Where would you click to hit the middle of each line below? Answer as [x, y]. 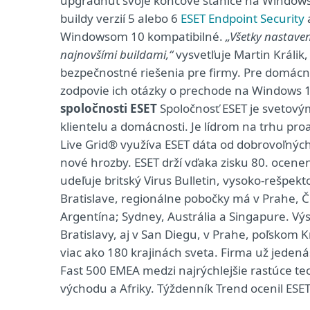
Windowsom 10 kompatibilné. [143, 36]
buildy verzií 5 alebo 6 [120, 18]
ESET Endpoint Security [243, 18]
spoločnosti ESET [110, 108]
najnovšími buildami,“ [117, 54]
